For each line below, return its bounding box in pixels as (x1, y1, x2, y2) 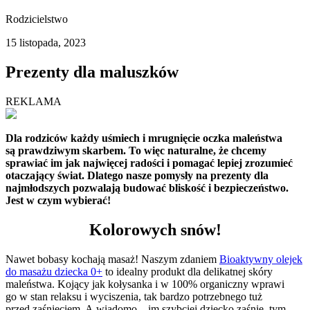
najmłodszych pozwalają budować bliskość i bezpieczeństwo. (6, 182, 289, 194)
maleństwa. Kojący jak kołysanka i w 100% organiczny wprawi (6, 277, 284, 290)
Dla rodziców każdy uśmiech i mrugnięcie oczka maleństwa (6, 132, 282, 144)
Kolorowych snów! (89, 220, 221, 239)
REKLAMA (6, 95, 62, 107)
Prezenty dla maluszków (6, 63, 179, 82)
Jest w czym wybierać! (6, 194, 111, 206)
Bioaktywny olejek (219, 253, 302, 265)
